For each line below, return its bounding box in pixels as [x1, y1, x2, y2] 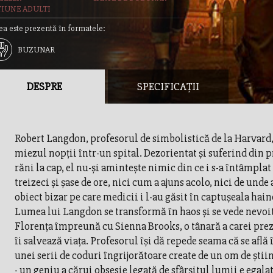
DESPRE [26, 80, 62, 93]
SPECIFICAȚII [136, 80, 199, 93]
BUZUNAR [17, 44, 55, 55]
